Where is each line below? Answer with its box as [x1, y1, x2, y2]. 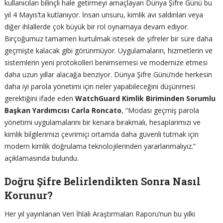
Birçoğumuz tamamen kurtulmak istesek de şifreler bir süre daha [4, 33, 213, 43]
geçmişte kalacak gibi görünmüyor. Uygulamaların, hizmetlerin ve [4, 45, 213, 55]
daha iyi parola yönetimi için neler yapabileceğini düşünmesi [4, 81, 195, 91]
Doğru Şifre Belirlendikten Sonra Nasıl [4, 174, 201, 188]
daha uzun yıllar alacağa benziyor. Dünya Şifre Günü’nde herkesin [4, 69, 212, 79]
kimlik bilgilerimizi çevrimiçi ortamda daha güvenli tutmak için [4, 129, 199, 139]
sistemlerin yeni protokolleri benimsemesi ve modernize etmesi [4, 57, 208, 67]
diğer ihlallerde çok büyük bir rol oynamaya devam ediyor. [4, 21, 189, 31]
